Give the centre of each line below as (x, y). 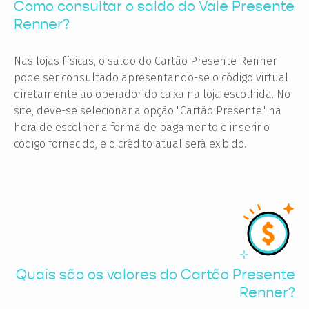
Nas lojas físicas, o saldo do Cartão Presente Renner (145, 61)
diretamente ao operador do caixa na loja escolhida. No (152, 94)
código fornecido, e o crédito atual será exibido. (130, 143)
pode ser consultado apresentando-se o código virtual (151, 77)
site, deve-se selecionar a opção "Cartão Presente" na (148, 110)
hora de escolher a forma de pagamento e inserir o (142, 127)
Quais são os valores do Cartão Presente (156, 274)
